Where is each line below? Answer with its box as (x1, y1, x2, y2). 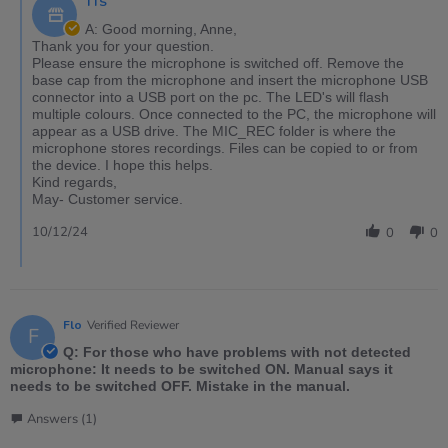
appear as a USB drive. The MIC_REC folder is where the (32, 122, 396, 139)
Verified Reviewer (87, 316, 179, 333)
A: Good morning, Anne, (85, 20, 237, 37)
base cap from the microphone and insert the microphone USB (32, 71, 428, 88)
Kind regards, (32, 173, 117, 190)
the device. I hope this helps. (32, 156, 213, 173)
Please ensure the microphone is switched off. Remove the (32, 54, 404, 71)
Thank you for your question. (32, 37, 214, 54)
